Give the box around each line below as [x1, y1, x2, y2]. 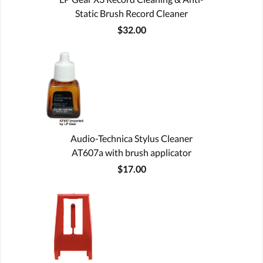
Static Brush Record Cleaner [75, 7, 188, 19]
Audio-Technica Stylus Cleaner [70, 132, 193, 144]
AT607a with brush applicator [72, 146, 191, 158]
